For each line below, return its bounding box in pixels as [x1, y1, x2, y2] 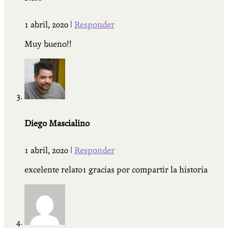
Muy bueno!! [24, 39, 72, 49]
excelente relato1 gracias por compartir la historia [24, 164, 208, 175]
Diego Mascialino [24, 118, 90, 128]
